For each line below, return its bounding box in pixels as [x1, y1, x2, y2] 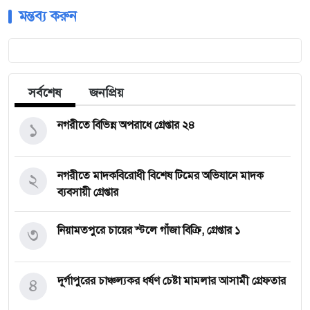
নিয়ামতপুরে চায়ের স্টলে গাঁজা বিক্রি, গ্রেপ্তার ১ [57, 223, 240, 237]
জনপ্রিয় [89, 84, 124, 100]
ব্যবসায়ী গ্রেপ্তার [57, 185, 118, 199]
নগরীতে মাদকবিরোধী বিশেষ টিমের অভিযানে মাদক [57, 168, 264, 183]
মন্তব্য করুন [19, 7, 77, 25]
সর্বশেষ [28, 84, 62, 100]
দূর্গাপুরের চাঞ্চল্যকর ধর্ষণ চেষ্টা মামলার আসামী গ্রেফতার [57, 273, 286, 288]
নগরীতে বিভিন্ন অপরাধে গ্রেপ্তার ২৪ [57, 118, 195, 132]
